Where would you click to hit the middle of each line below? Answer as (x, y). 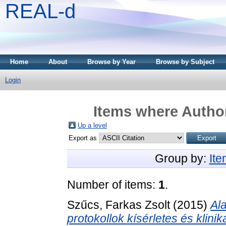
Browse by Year (111, 62)
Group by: (182, 158)
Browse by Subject (185, 62)
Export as (84, 138)
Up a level (92, 125)
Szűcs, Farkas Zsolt (119, 205)
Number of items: (113, 184)
